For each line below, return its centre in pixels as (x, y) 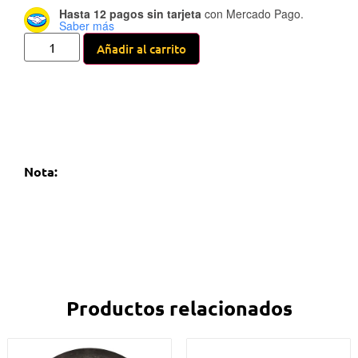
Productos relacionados (179, 308)
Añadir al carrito (141, 49)
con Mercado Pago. (253, 14)
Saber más (87, 26)
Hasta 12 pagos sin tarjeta (130, 14)
